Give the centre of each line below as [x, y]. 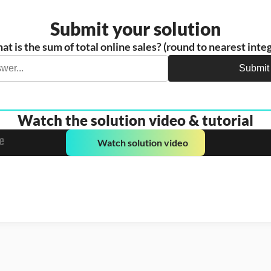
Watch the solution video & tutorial [135, 120]
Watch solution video [143, 142]
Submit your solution [135, 28]
